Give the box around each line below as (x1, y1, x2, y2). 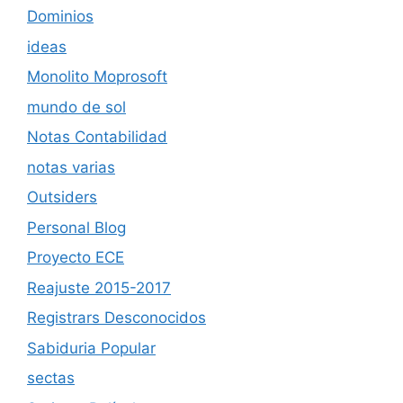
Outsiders (27, 188, 97, 206)
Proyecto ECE (27, 248, 124, 266)
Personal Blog (27, 218, 126, 237)
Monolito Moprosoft (27, 67, 167, 85)
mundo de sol (27, 97, 126, 116)
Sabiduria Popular (27, 338, 156, 357)
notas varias (27, 157, 115, 176)
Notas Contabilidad (27, 128, 167, 146)
